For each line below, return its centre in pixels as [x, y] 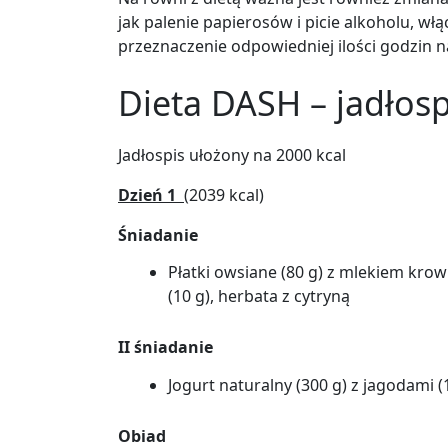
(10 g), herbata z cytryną [259, 296]
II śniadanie [165, 347]
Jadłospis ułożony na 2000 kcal [232, 154]
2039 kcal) [226, 194]
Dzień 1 [151, 194]
